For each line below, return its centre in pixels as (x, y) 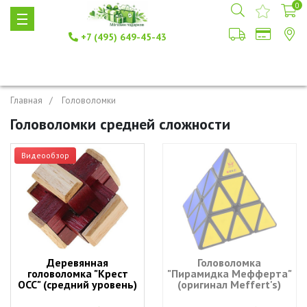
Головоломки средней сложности (120, 124)
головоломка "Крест (77, 273)
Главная (26, 100)
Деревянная (78, 262)
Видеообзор (45, 155)
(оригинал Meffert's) (230, 284)
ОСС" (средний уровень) (78, 284)
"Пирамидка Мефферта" (229, 273)
